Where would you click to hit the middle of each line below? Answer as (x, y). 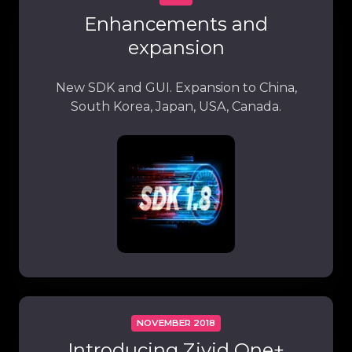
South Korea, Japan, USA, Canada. (176, 106)
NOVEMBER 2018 (176, 323)
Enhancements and (176, 24)
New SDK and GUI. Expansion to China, (176, 87)
